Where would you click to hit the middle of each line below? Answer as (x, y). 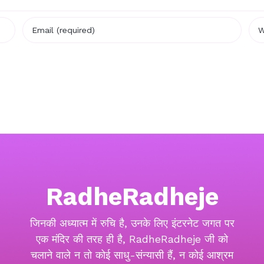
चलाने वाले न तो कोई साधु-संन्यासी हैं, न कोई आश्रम (132, 255)
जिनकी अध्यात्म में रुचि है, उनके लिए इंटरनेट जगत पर (132, 223)
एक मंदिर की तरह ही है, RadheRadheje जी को (132, 239)
